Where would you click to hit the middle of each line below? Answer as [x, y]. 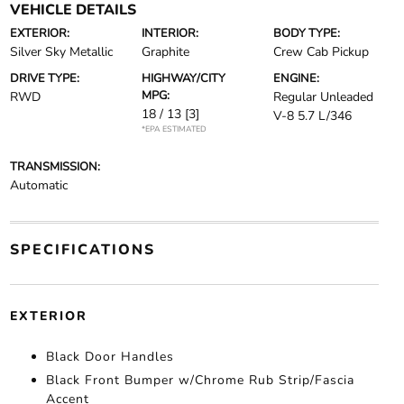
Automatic [38, 186]
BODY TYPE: [307, 34]
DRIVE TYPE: [44, 79]
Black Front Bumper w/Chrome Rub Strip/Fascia [200, 381]
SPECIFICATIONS [82, 250]
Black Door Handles [110, 357]
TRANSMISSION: [55, 167]
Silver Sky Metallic [61, 52]
